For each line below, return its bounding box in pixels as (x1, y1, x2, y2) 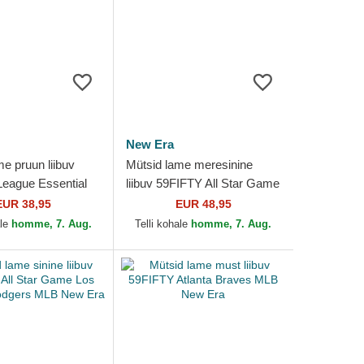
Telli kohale (135, 218, 192, 230)
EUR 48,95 (175, 197, 232, 210)
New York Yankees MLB (125, 195, 256, 209)
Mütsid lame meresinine (125, 158, 253, 171)
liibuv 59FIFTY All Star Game (125, 176, 279, 190)
